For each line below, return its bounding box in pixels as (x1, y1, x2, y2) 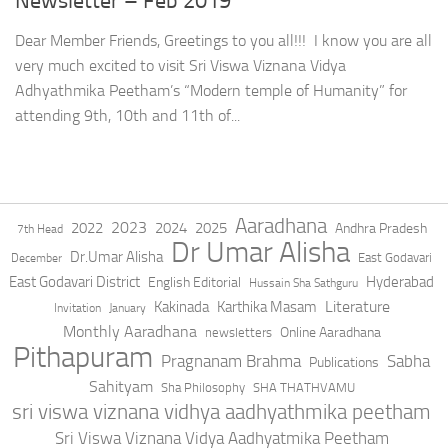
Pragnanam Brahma (161, 351, 301, 372)
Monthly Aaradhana (62, 322, 197, 342)
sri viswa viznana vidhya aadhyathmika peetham (12, 399, 431, 425)
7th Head (16, 222, 63, 237)
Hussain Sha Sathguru (249, 275, 358, 291)
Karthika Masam (216, 298, 317, 317)
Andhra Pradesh (334, 220, 427, 238)
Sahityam (88, 377, 153, 397)
